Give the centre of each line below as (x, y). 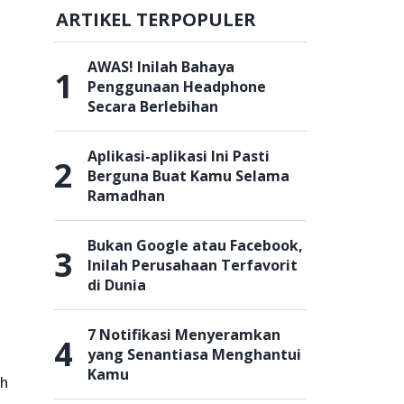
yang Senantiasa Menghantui (194, 354)
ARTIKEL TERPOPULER (156, 19)
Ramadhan (126, 196)
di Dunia (117, 285)
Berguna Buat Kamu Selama (188, 176)
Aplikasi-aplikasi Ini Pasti (179, 156)
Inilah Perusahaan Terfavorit (193, 265)
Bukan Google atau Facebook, (195, 245)
